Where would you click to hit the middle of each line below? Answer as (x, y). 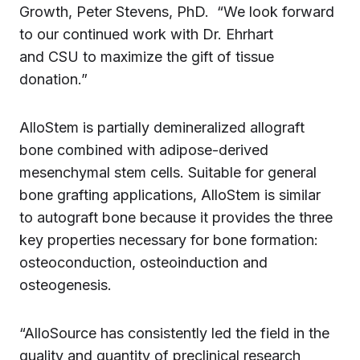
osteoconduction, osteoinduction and (143, 262)
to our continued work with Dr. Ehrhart (146, 34)
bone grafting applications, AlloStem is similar (170, 195)
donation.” (53, 79)
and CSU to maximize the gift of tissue (147, 57)
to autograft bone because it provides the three (176, 217)
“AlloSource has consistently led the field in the (174, 333)
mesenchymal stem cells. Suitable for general (168, 172)
